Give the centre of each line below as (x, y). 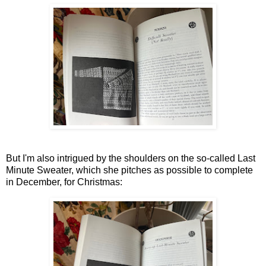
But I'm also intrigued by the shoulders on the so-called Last (131, 159)
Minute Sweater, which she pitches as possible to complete (129, 170)
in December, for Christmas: (64, 182)
